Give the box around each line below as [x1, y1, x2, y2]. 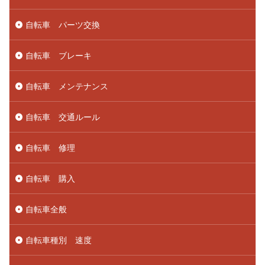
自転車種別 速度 [25, 235, 92, 245]
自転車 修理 [25, 143, 75, 153]
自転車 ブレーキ [25, 50, 92, 61]
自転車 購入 [25, 173, 75, 184]
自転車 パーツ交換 [25, 20, 100, 30]
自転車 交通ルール [25, 112, 100, 122]
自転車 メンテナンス [25, 81, 108, 92]
